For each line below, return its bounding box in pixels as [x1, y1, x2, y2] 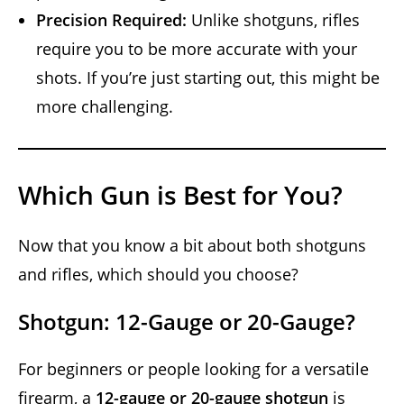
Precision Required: [36, 8, 187, 31]
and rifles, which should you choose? [18, 262, 298, 285]
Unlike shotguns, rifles [187, 8, 360, 31]
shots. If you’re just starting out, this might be [36, 66, 380, 88]
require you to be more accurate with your [36, 37, 357, 60]
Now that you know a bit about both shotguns [18, 234, 366, 256]
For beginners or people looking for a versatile [18, 357, 369, 380]
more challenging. [36, 95, 173, 117]
